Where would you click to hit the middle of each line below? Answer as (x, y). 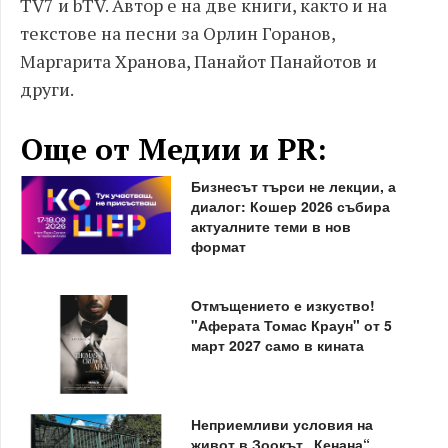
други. (47, 88)
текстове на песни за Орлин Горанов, (177, 32)
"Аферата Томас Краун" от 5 (291, 324)
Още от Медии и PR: (174, 148)
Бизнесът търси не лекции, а (293, 185)
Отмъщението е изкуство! (282, 304)
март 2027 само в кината (277, 344)
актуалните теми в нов (270, 225)
